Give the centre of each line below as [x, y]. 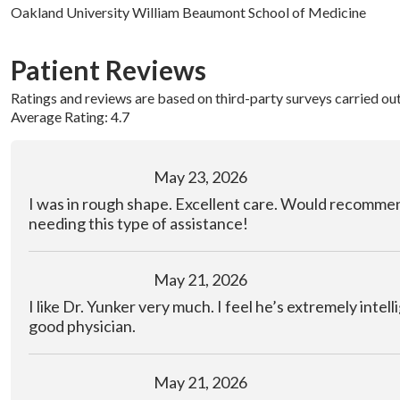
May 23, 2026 [200, 176]
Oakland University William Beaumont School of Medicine [188, 12]
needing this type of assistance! [138, 223]
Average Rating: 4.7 [70, 116]
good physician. [82, 325]
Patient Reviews [108, 70]
